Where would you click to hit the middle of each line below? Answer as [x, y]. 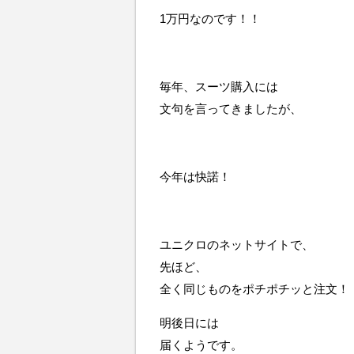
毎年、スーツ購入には [219, 87]
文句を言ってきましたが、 [231, 109]
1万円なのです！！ [210, 19]
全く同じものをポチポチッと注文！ [254, 289]
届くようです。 [201, 345]
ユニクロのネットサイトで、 [237, 245]
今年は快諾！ [195, 177]
